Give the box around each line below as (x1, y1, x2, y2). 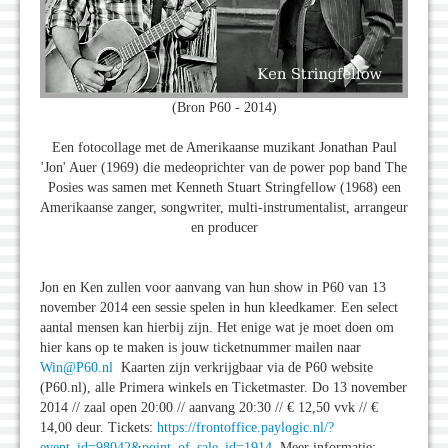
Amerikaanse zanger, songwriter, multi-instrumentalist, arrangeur (40, 199, 408, 215)
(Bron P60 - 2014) (171, 99, 277, 115)
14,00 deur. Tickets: (40, 419, 157, 435)
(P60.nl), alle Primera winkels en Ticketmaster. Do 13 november (40, 379, 407, 395)
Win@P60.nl (40, 359, 113, 375)
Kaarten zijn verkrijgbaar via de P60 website (113, 359, 373, 375)
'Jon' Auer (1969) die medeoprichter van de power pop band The (41, 159, 407, 175)
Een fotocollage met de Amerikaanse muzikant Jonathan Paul (51, 139, 397, 155)
